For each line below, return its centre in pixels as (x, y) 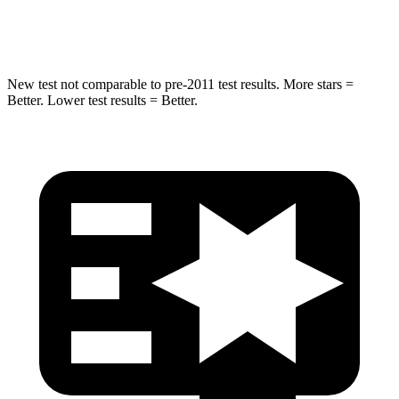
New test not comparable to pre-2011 (111, 84)
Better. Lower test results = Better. (102, 100)
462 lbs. (224, 26)
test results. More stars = (284, 84)
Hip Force (125, 26)
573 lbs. (299, 26)
